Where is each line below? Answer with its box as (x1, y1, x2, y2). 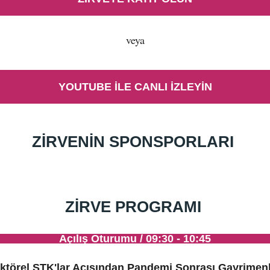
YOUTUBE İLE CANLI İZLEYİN (58, 81, 212, 93)
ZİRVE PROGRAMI (64, 198, 206, 216)
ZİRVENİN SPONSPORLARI (32, 133, 238, 151)
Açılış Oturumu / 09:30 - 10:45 (59, 233, 211, 245)
